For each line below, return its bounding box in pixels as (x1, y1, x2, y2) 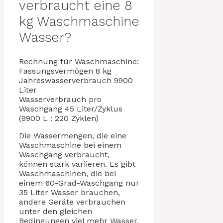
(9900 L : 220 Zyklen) (19, 113, 99, 123)
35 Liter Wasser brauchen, (19, 187, 120, 197)
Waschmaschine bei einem (19, 140, 121, 150)
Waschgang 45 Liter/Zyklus (19, 104, 122, 113)
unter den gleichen (19, 206, 92, 216)
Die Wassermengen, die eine (19, 130, 126, 140)
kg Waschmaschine (19, 13, 139, 30)
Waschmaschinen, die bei (19, 168, 116, 178)
